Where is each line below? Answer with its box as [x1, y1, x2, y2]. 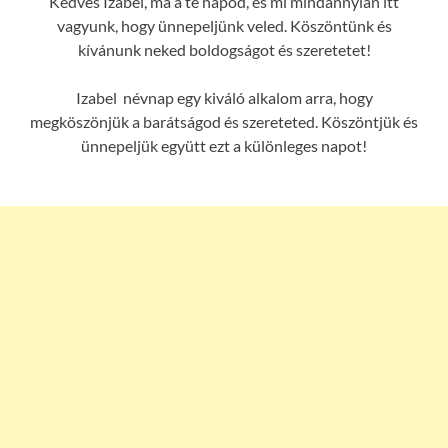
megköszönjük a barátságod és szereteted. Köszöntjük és [30, 112, 418, 132]
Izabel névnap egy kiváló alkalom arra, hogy [75, 88, 373, 108]
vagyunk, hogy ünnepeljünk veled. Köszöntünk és [56, 16, 392, 36]
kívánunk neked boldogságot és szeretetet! [77, 40, 371, 60]
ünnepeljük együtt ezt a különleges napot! [81, 136, 367, 156]
